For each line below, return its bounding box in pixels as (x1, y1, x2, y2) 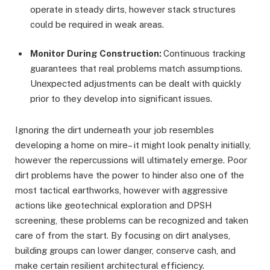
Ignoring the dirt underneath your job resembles (15, 125, 214, 136)
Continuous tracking (163, 48, 245, 59)
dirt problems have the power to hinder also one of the (15, 170, 244, 181)
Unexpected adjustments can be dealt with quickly (30, 78, 241, 89)
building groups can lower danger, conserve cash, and (15, 245, 236, 256)
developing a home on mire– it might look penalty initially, (15, 140, 251, 151)
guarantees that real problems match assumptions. (30, 63, 242, 74)
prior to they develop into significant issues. (30, 93, 212, 104)
